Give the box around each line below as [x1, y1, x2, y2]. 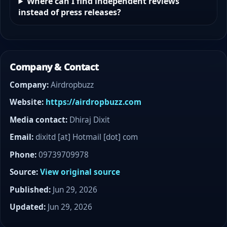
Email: [10, 132, 34, 143]
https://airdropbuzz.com [46, 97, 142, 108]
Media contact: [10, 114, 68, 125]
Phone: [10, 149, 37, 160]
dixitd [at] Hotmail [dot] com [33, 132, 138, 143]
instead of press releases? [18, 6, 122, 18]
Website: [10, 97, 44, 108]
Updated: [10, 202, 46, 213]
